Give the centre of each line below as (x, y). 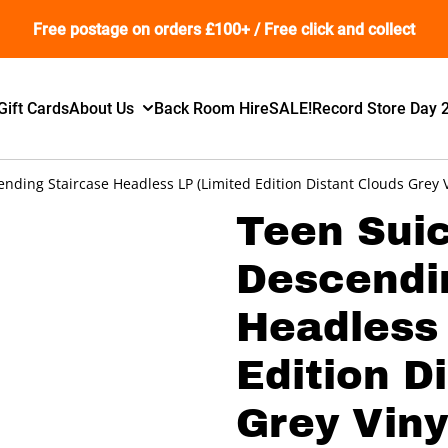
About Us (102, 108)
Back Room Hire (212, 108)
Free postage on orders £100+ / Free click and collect (224, 29)
